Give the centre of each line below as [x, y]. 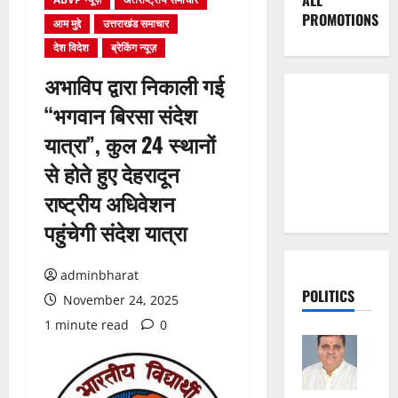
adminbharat [99, 275]
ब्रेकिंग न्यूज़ [134, 48]
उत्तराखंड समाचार [136, 24]
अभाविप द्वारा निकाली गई [134, 86]
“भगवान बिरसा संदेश [121, 115]
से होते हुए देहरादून [112, 174]
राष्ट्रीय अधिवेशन [110, 203]
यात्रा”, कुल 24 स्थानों [130, 144]
